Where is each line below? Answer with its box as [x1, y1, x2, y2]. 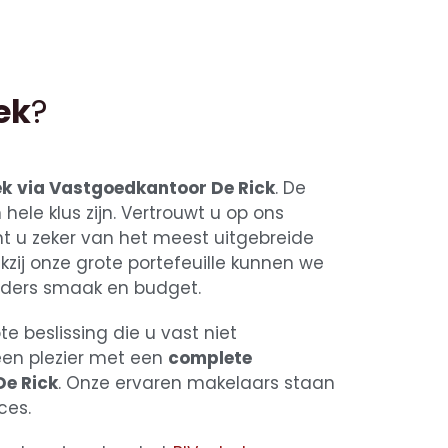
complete [168, 345, 253, 370]
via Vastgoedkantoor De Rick [17, 175, 276, 200]
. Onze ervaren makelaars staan [58, 370, 336, 395]
